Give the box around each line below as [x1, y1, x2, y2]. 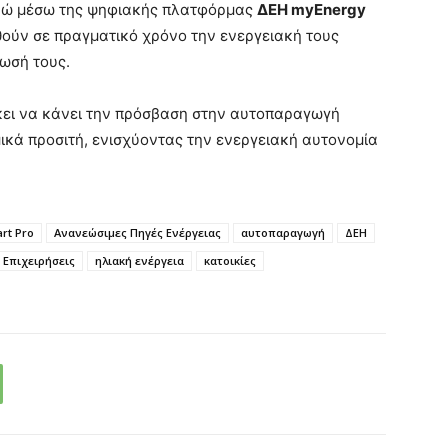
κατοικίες [204, 253, 256, 269]
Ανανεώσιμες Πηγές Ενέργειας [54, 225, 221, 241]
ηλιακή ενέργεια [95, 253, 184, 269]
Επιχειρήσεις [3, 253, 75, 269]
